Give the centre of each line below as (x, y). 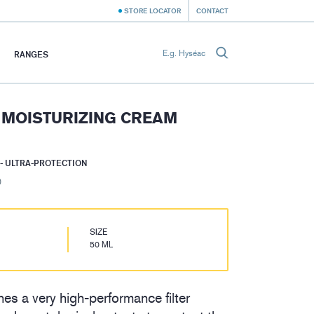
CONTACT (212, 11)
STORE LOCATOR (152, 11)
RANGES (31, 54)
